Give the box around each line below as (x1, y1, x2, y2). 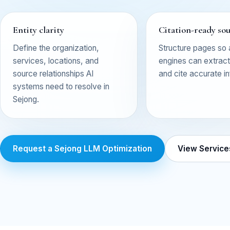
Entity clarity (13, 24, 64, 35)
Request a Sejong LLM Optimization (13, 143, 152, 154)
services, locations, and (13, 56, 99, 66)
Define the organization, (13, 43, 99, 53)
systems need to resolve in (13, 82, 109, 91)
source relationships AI (13, 69, 93, 79)
